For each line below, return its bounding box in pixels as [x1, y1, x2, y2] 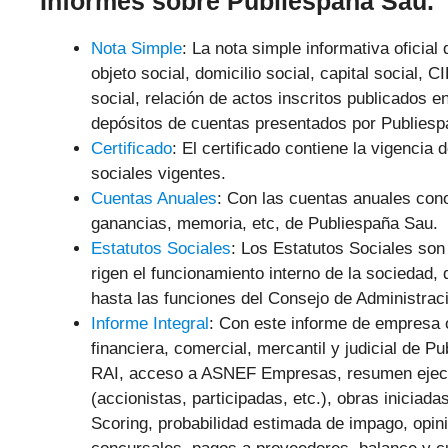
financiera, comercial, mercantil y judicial [91, 338, 397, 358]
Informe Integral [91, 313, 209, 333]
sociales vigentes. [91, 163, 226, 183]
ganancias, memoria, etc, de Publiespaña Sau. [91, 213, 438, 233]
